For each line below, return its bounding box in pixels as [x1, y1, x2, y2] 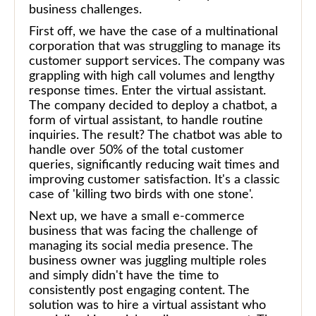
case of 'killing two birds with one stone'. [29, 188, 253, 201]
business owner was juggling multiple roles [29, 254, 267, 267]
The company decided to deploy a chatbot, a [29, 99, 277, 112]
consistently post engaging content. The [29, 284, 250, 297]
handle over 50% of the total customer [29, 143, 244, 157]
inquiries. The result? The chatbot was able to [29, 128, 282, 142]
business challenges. [29, 3, 142, 16]
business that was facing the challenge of [29, 224, 257, 238]
